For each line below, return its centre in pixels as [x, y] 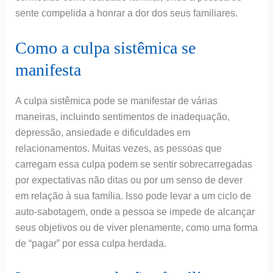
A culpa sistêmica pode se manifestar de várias [116, 101]
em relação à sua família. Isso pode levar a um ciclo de [133, 196]
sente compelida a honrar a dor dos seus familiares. [126, 13]
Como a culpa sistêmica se [105, 48]
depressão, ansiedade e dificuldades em [102, 132]
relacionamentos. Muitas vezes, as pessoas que [118, 148]
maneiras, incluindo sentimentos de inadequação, [122, 116]
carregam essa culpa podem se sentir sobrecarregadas [133, 164]
